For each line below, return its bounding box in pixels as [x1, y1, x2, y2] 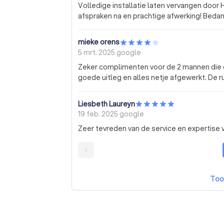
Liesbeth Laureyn [78, 98, 135, 109]
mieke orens [78, 37, 119, 47]
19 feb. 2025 [78, 109, 119, 119]
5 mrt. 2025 [78, 47, 116, 57]
